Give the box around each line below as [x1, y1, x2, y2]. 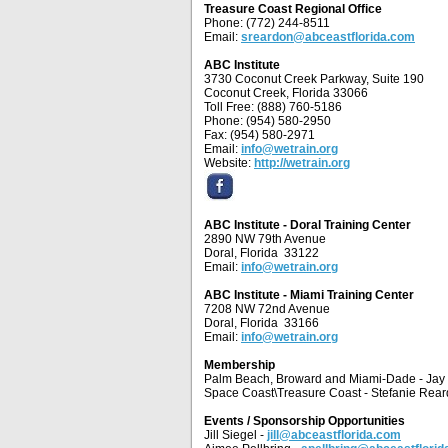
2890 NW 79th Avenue [204, 232, 326, 246]
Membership [204, 358, 275, 372]
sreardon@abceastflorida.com [241, 30, 415, 44]
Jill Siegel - [204, 428, 267, 442]
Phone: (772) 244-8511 [204, 16, 330, 30]
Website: [204, 156, 254, 170]
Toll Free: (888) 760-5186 [204, 100, 342, 114]
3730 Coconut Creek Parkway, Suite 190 [204, 72, 424, 86]
